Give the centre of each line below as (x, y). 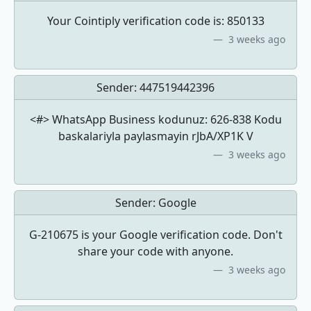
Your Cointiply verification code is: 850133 (155, 21)
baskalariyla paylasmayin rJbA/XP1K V (155, 136)
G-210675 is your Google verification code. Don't (155, 235)
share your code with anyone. (155, 251)
